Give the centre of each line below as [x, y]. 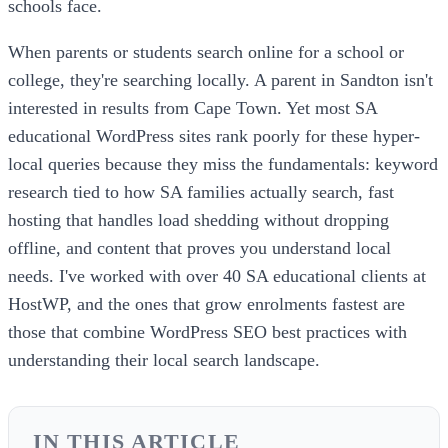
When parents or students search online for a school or [206, 51]
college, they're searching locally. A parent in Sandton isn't [220, 79]
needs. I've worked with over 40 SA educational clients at [217, 275]
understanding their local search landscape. [164, 359]
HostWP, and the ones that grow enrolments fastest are [206, 303]
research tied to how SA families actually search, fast [201, 191]
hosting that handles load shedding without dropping [198, 219]
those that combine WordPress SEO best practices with [207, 331]
